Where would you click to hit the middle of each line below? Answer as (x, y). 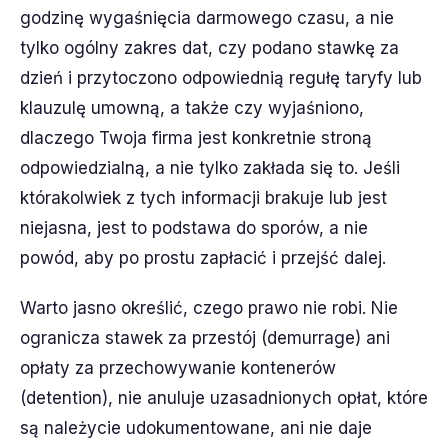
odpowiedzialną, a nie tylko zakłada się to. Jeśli (210, 167)
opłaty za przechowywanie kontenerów (178, 367)
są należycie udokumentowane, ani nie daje (196, 427)
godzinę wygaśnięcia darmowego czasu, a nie (207, 17)
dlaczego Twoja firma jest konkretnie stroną (196, 137)
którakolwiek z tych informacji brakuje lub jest (203, 197)
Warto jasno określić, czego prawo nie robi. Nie (209, 307)
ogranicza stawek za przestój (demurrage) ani (205, 337)
